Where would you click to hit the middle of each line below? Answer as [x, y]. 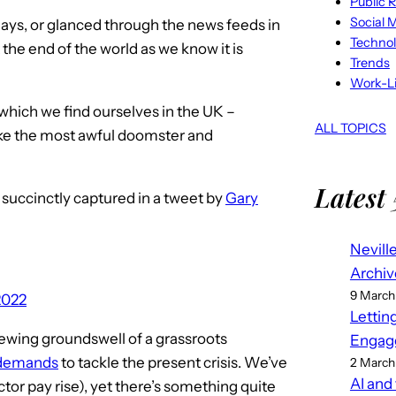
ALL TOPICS [350, 128]
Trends [369, 62]
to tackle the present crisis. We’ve [173, 362]
